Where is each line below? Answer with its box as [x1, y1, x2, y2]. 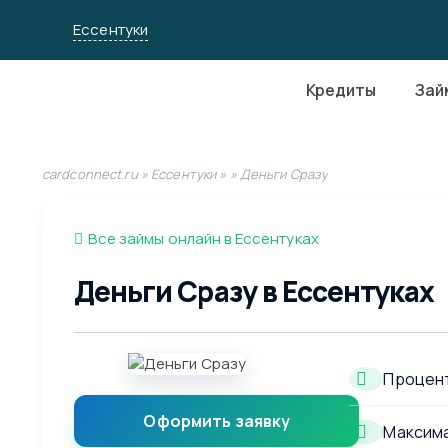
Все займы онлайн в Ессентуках [88, 228, 319, 250]
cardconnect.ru [42, 165, 138, 184]
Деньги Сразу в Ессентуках [74, 272, 434, 311]
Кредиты [305, 79, 376, 101]
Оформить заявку [143, 410, 291, 433]
